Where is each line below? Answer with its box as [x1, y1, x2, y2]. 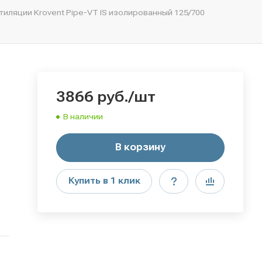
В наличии [63, 111, 103, 121]
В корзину [115, 141, 166, 153]
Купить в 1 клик [68, 175, 140, 186]
